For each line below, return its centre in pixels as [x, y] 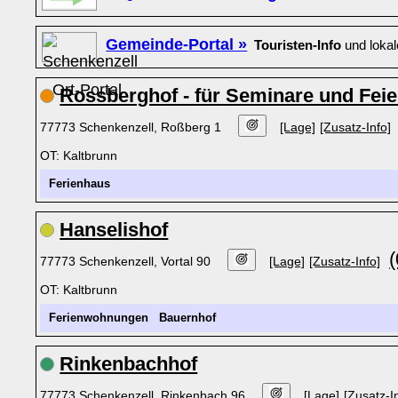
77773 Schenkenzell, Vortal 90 [127, 261]
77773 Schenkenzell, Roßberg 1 [133, 127]
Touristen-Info [298, 45]
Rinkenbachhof [129, 364]
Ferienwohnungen [99, 318]
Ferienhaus [80, 184]
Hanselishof [114, 230]
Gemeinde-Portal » [177, 44]
